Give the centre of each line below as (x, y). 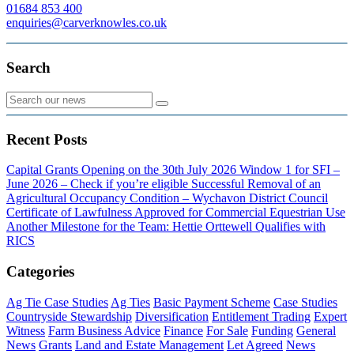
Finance (183, 330)
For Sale (227, 330)
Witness (26, 330)
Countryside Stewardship (69, 316)
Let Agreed (255, 345)
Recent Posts (47, 139)
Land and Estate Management (149, 345)
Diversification (172, 316)
